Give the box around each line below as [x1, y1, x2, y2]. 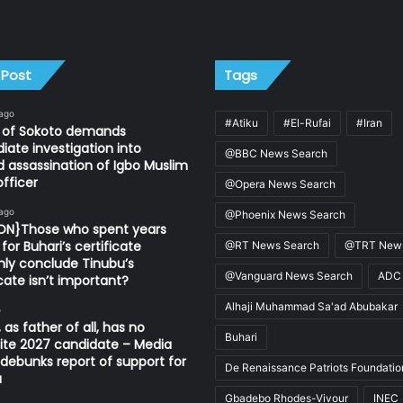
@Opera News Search [225, 176, 336, 191]
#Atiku [225, 115, 258, 130]
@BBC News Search [225, 146, 327, 160]
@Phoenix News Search [225, 207, 345, 221]
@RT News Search [225, 237, 319, 252]
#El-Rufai [283, 115, 331, 130]
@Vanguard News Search [225, 268, 353, 282]
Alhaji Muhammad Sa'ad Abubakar [225, 299, 398, 313]
